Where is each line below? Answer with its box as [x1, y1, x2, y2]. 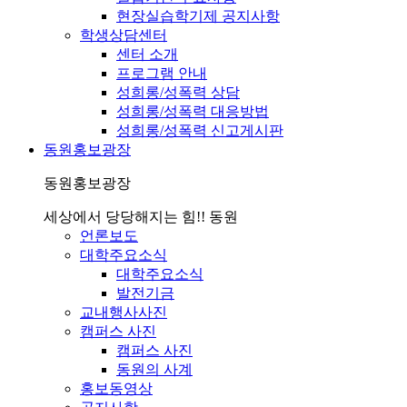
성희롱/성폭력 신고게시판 [116, 123, 283, 139]
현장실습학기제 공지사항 [116, 8, 280, 25]
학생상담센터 [80, 27, 167, 44]
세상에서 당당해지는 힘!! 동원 [44, 209, 238, 225]
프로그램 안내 [116, 65, 207, 82]
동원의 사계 [116, 362, 193, 378]
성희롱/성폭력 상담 [116, 84, 240, 101]
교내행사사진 [80, 304, 167, 321]
